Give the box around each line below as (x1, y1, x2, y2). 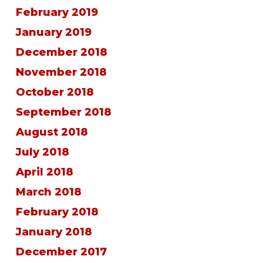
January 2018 (15, 225, 92, 238)
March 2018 (15, 186, 82, 198)
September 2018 (15, 106, 112, 119)
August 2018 (15, 126, 88, 139)
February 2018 (15, 205, 99, 218)
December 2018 (15, 46, 107, 59)
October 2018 (15, 86, 94, 99)
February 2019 (15, 6, 98, 19)
